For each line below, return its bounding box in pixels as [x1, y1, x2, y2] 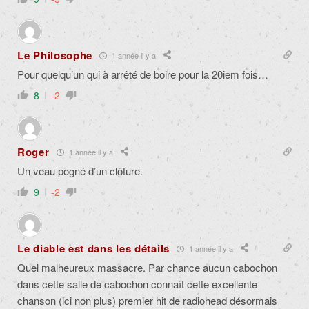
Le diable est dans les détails [17, 241, 170, 257]
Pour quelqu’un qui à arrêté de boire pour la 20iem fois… [17, 67, 268, 82]
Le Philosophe [17, 48, 93, 63]
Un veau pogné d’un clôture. [17, 163, 143, 179]
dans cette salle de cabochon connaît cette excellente [17, 277, 257, 292]
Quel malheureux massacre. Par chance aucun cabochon [17, 260, 277, 275]
